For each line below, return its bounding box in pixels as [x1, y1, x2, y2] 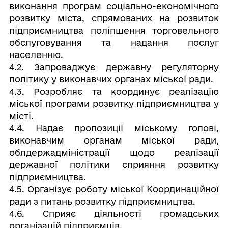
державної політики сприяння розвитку [9, 160, 219, 169]
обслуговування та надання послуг [9, 38, 219, 47]
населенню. [9, 50, 63, 60]
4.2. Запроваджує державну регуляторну [9, 62, 219, 72]
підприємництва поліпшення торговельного [9, 25, 219, 35]
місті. [9, 111, 34, 121]
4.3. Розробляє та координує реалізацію [9, 87, 219, 96]
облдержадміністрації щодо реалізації [9, 148, 219, 157]
